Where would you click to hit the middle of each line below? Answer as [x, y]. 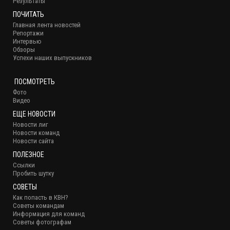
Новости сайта [33, 141]
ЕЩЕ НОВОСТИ [34, 114]
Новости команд [36, 133]
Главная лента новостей [47, 25]
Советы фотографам [42, 222]
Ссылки [24, 165]
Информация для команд [49, 214]
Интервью [27, 42]
